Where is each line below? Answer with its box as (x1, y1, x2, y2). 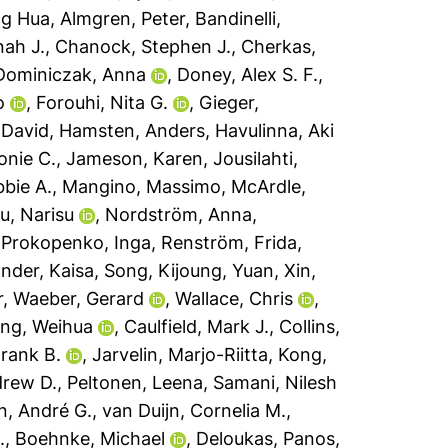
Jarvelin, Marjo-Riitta (92, 344, 269, 365)
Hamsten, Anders (59, 120, 206, 141)
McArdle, (231, 176, 307, 197)
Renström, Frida (161, 232, 298, 253)
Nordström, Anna (105, 204, 253, 225)
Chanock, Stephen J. (55, 36, 232, 57)
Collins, (279, 316, 341, 337)
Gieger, (199, 92, 260, 113)
